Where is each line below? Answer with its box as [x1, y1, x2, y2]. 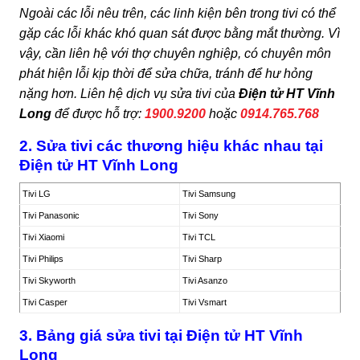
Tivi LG [22, 189, 51, 199]
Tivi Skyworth [22, 276, 76, 286]
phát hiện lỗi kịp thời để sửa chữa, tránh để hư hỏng [19, 66, 313, 80]
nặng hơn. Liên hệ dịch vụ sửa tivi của [19, 86, 239, 100]
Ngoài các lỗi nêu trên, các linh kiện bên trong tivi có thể [19, 6, 336, 20]
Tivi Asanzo [182, 276, 227, 286]
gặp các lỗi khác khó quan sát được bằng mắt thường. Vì [19, 26, 340, 40]
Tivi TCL [182, 232, 215, 243]
